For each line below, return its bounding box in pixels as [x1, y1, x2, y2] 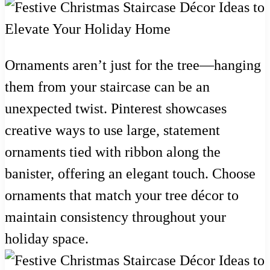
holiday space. [5, 230, 89, 246]
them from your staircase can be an [5, 78, 210, 95]
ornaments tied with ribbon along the [5, 143, 221, 160]
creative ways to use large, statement [5, 122, 220, 138]
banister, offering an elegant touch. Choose [5, 165, 256, 181]
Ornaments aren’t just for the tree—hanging [5, 57, 261, 73]
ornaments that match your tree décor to [5, 187, 239, 203]
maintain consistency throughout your [5, 209, 226, 225]
